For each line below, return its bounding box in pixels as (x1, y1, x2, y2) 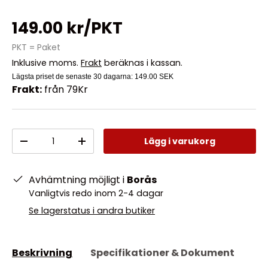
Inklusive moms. (12, 57, 81, 69)
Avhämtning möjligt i (29, 173, 127, 187)
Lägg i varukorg (144, 135, 216, 148)
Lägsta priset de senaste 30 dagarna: (12, 72, 135, 81)
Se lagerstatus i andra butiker (29, 205, 155, 217)
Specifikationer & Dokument (90, 246, 234, 260)
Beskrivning (12, 246, 72, 260)
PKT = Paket (12, 41, 60, 54)
